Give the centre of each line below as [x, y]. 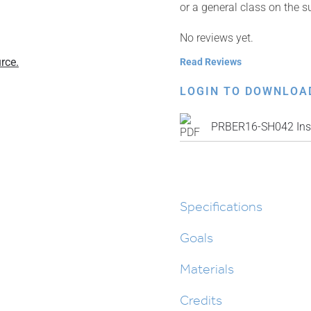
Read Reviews [211, 62]
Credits [201, 300]
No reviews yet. [217, 38]
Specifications [221, 206]
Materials [207, 269]
